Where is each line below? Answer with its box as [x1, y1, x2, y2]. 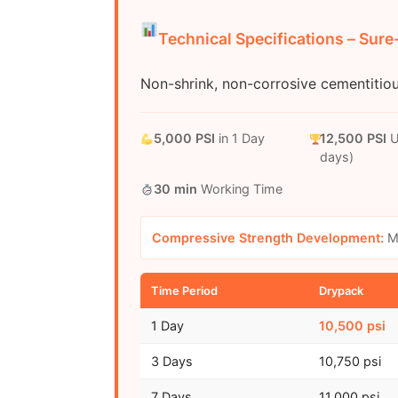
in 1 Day [214, 131, 265, 147]
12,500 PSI [319, 131, 386, 147]
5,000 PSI [153, 131, 215, 147]
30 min [153, 181, 197, 197]
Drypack [318, 283, 363, 298]
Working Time [196, 181, 283, 197]
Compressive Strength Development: [151, 230, 384, 246]
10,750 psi [318, 354, 381, 370]
